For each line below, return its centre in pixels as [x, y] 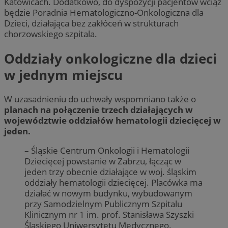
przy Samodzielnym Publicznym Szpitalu [103, 204]
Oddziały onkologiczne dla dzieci [110, 58]
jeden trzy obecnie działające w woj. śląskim [110, 172]
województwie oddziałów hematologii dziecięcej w [112, 120]
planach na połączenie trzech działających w [98, 109]
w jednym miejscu [63, 75]
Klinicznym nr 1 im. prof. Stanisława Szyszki [109, 215]
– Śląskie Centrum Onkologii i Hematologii [107, 151]
